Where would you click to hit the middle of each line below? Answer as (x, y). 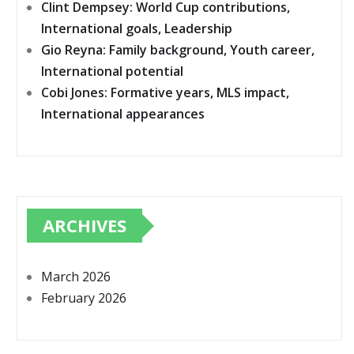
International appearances (123, 114)
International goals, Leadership (137, 29)
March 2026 (76, 277)
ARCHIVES (85, 226)
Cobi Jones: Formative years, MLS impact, (165, 93)
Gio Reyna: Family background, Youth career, (178, 50)
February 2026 (84, 298)
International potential (112, 72)
